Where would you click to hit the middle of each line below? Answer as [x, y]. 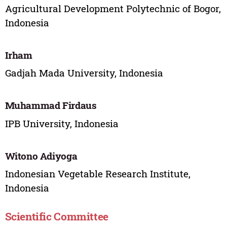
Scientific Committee [56, 216]
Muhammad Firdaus [51, 105]
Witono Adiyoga [41, 156]
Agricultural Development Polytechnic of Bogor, [113, 8]
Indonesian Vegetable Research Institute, [98, 174]
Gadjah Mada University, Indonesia [84, 73]
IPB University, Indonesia [62, 123]
